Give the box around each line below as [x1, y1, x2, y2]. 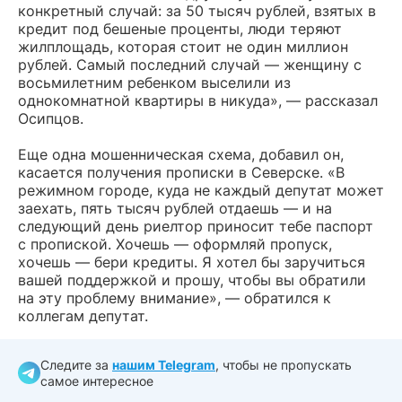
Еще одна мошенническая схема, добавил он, [18, 144, 344, 163]
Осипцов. [18, 109, 83, 127]
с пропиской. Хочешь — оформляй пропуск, [18, 234, 332, 253]
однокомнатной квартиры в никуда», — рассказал [18, 91, 378, 109]
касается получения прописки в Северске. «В [18, 162, 345, 181]
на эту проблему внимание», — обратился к [18, 288, 331, 307]
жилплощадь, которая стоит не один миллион [18, 37, 348, 56]
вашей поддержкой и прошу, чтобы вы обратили [18, 270, 366, 289]
